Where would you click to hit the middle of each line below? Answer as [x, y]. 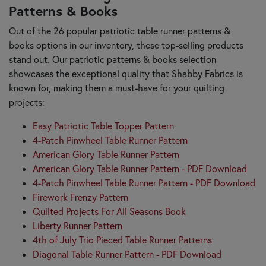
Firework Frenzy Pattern [80, 197]
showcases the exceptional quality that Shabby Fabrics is [126, 73]
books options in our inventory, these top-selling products [126, 45]
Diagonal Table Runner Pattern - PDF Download [127, 254]
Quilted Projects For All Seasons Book [109, 211]
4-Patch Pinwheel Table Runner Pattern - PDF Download [144, 183]
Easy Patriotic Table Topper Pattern [103, 126]
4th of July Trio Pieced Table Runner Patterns [122, 240]
